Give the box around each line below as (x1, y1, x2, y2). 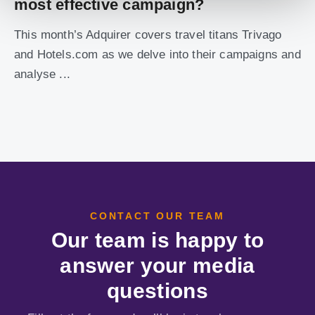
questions (107, 279, 208, 302)
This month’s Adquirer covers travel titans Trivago (14, 28, 282, 41)
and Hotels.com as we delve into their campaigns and (14, 48, 301, 61)
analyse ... (14, 67, 70, 81)
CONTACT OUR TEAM (90, 210, 225, 221)
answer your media (60, 254, 255, 277)
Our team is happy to (51, 229, 264, 252)
